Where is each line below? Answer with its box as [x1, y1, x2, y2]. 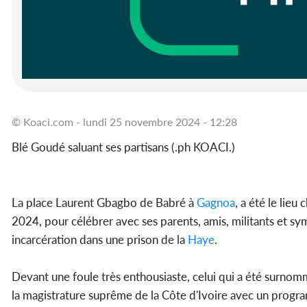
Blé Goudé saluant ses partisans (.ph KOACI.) [12, 140, 238, 155]
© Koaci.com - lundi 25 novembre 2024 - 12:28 [12, 115, 237, 129]
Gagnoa [194, 195, 235, 210]
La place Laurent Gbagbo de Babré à [12, 195, 194, 210]
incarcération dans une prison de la [12, 232, 185, 247]
